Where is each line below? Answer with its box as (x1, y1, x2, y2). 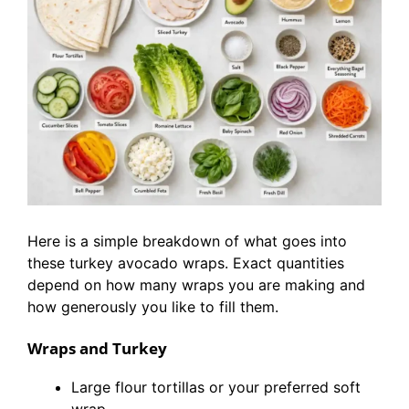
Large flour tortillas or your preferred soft (71, 378, 361, 396)
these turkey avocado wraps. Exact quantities (27, 254, 344, 272)
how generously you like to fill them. (27, 298, 278, 316)
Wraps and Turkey (27, 338, 167, 359)
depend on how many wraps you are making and (27, 276, 365, 294)
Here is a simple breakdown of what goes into (27, 232, 347, 250)
